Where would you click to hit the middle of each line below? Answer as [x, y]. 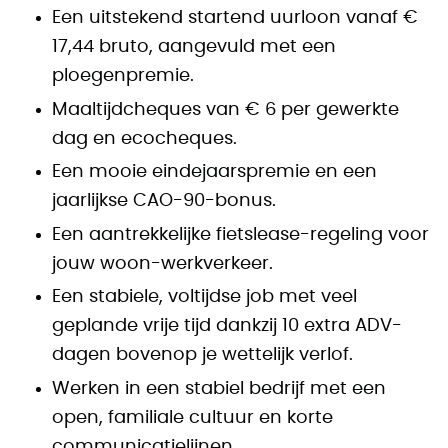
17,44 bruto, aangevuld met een [194, 47]
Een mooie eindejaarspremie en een [214, 172]
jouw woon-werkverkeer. [162, 263]
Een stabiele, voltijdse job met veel [204, 297]
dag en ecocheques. [144, 138]
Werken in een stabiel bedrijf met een [219, 388]
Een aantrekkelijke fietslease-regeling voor [240, 234]
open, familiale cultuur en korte [192, 417]
